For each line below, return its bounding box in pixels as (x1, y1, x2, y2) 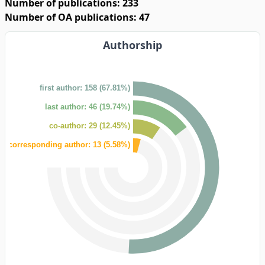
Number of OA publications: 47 (5, 11, 150, 24)
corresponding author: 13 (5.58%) (8, 140, 130, 149)
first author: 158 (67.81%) (40, 83, 130, 92)
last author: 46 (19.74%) (45, 102, 130, 111)
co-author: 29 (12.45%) (49, 121, 130, 130)
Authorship (103, 38, 162, 52)
